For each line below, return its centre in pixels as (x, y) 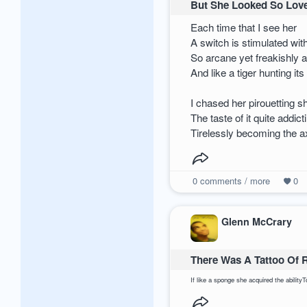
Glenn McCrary (257, 221)
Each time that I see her (244, 27)
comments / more (233, 180)
